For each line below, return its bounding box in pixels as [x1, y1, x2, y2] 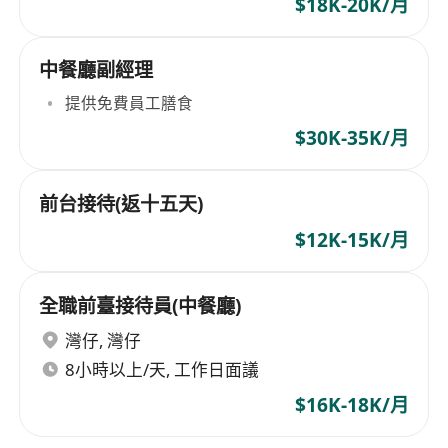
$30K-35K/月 [294, 125, 409, 152]
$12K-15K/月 [294, 227, 409, 254]
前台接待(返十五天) [39, 190, 204, 217]
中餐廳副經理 [39, 57, 154, 84]
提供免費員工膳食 [65, 92, 194, 114]
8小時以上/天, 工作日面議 [65, 357, 260, 381]
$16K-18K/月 [294, 391, 409, 418]
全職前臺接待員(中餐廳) [39, 292, 242, 319]
